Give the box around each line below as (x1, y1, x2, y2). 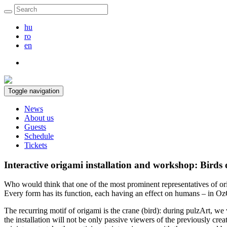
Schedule (24, 132, 54, 140)
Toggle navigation (8, 87, 59, 95)
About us (24, 113, 54, 122)
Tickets (24, 141, 47, 149)
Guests (24, 123, 46, 131)
